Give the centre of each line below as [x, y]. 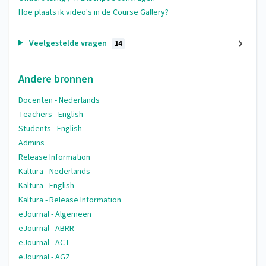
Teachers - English [51, 115]
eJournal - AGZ [44, 257]
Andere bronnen [56, 79]
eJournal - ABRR [46, 229]
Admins [31, 143]
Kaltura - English [46, 186]
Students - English [50, 129]
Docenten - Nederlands [59, 100]
